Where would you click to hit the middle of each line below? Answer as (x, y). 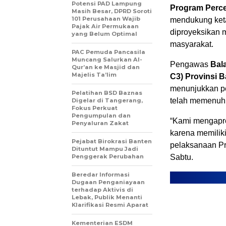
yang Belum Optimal (104, 34)
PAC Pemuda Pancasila (108, 52)
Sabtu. (182, 157)
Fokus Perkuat (95, 108)
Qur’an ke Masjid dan (106, 67)
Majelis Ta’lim (94, 75)
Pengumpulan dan (101, 116)
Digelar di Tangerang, (107, 101)
